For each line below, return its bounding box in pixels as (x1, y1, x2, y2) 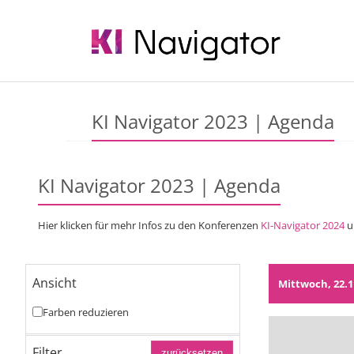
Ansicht (32, 273, 77, 292)
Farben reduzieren (43, 304, 129, 319)
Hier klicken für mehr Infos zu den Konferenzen (38, 217, 261, 232)
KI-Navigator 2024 (261, 217, 345, 232)
